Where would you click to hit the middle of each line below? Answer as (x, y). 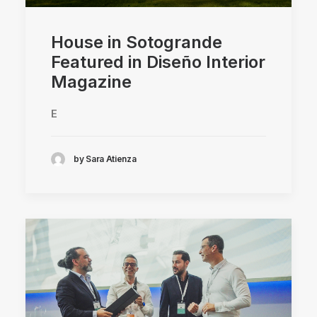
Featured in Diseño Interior (158, 62)
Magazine (91, 81)
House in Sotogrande (137, 42)
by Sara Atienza (105, 159)
